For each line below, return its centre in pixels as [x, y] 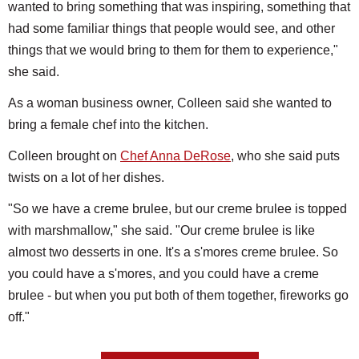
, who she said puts [285, 156]
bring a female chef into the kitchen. [110, 125]
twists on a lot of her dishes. [86, 178]
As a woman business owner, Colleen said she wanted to [170, 103]
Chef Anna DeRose [175, 156]
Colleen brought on [64, 156]
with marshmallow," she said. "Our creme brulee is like [161, 231]
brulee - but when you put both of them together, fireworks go [178, 296]
